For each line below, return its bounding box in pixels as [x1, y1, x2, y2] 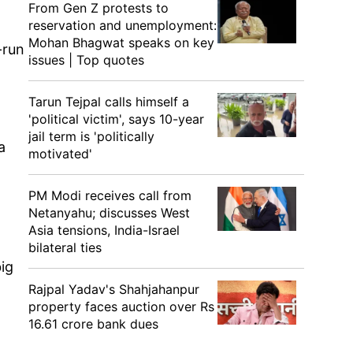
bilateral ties [28, 240, 102, 255]
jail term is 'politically [28, 128, 154, 144]
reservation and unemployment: [28, 17, 217, 33]
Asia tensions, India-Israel [28, 222, 180, 238]
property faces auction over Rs [28, 299, 214, 314]
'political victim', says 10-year [28, 111, 204, 127]
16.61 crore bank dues [28, 316, 158, 332]
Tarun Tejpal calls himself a [28, 94, 189, 110]
